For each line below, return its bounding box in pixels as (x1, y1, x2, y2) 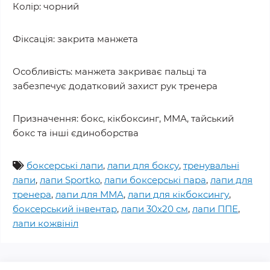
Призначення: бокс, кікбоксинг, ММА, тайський (13, 112, 234, 124)
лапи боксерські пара (104, 174, 206, 186)
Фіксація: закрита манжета (13, 33, 138, 45)
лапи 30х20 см (121, 202, 188, 215)
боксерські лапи (27, 159, 103, 171)
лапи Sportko (40, 174, 100, 186)
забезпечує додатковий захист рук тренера (13, 80, 218, 92)
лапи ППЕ (192, 202, 238, 215)
